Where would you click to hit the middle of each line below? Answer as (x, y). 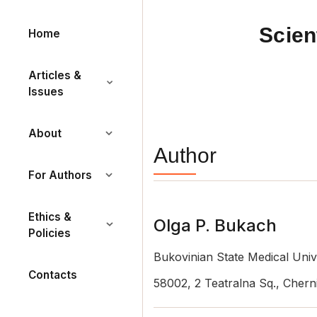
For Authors (60, 175)
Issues (46, 92)
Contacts (53, 275)
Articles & (55, 75)
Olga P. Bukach (215, 225)
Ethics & (50, 217)
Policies (50, 233)
